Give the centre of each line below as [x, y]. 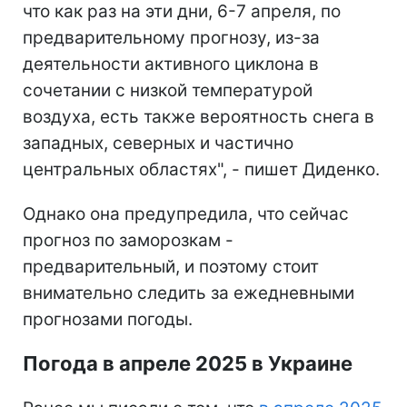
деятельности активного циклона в [171, 64]
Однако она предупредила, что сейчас [186, 213]
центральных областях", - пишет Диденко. [201, 169]
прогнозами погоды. [108, 319]
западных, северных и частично [158, 143]
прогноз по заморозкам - [128, 240]
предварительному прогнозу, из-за [171, 37]
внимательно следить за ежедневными [189, 293]
